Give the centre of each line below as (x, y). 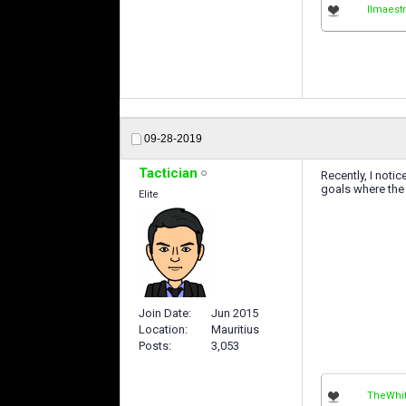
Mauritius (235, 329)
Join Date (164, 313)
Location (162, 329)
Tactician (168, 173)
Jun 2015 (235, 313)
